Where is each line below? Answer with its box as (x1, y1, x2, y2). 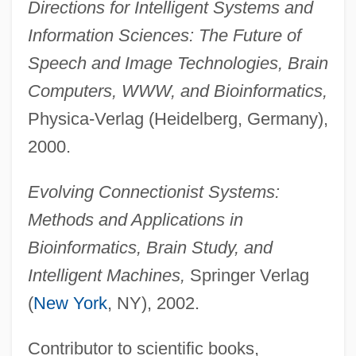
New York (33, 292, 107, 313)
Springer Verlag (184, 265, 309, 285)
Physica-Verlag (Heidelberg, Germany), (27, 108, 328, 129)
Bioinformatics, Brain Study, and (27, 237, 273, 257)
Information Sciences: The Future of (27, 25, 301, 45)
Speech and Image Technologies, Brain (27, 52, 328, 73)
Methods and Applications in (27, 209, 243, 230)
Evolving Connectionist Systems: (27, 181, 280, 202)
